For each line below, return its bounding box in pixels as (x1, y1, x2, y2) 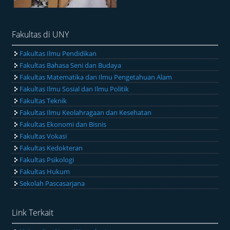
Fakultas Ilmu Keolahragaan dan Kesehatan (20, 108, 152, 118)
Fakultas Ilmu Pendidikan (20, 49, 97, 59)
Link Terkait (12, 207, 54, 219)
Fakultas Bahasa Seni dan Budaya (20, 61, 122, 70)
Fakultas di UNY (12, 29, 69, 41)
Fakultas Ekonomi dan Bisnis (20, 120, 107, 129)
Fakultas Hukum (20, 167, 70, 177)
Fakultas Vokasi (20, 131, 67, 141)
